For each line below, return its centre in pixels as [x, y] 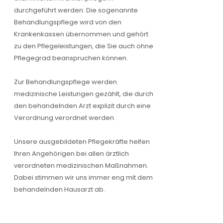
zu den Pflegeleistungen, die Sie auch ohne [84, 46]
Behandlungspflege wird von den [68, 22]
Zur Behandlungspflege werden [65, 82]
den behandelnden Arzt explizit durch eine [82, 106]
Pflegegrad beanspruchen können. [71, 58]
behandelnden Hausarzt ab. [59, 189]
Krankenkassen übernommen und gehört [81, 34]
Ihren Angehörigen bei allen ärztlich [71, 154]
